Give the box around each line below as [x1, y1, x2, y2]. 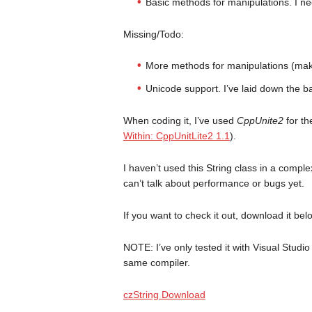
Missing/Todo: [123, 29, 184, 40]
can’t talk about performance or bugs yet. [123, 178, 304, 189]
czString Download [123, 289, 205, 300]
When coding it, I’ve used [123, 115, 237, 126]
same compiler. [123, 257, 190, 268]
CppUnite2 [236, 115, 283, 126]
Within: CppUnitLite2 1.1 [123, 130, 230, 141]
